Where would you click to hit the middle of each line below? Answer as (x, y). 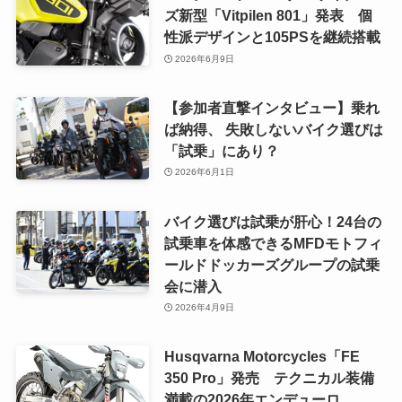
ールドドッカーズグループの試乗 (271, 264)
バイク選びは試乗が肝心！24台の (272, 221)
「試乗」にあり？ (221, 150)
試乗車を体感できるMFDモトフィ (273, 243)
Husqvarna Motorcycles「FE (262, 357)
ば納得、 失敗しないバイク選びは (273, 129)
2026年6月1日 (205, 172)
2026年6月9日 (205, 58)
